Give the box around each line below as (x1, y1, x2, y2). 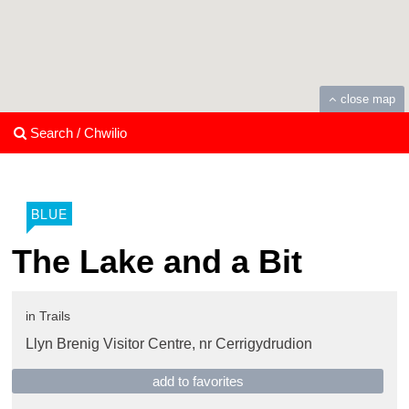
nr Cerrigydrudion (199, 336, 312, 352)
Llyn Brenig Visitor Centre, (26, 336, 199, 352)
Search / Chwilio (26, 125, 127, 142)
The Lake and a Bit (12, 243, 302, 281)
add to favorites (152, 373, 244, 390)
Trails (39, 309, 70, 324)
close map (341, 92, 395, 107)
